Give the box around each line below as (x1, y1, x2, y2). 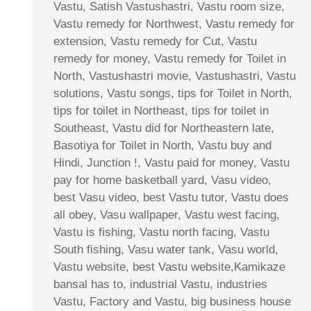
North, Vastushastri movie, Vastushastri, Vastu (53, 69, 296, 83)
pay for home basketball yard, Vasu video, (53, 173, 271, 187)
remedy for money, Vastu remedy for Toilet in (53, 51, 286, 65)
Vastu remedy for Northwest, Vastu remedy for (53, 17, 294, 31)
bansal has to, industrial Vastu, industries (53, 277, 267, 291)
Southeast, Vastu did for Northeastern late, (53, 121, 274, 135)
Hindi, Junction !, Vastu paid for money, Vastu (53, 155, 289, 169)
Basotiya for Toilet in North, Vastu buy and (53, 138, 271, 152)
